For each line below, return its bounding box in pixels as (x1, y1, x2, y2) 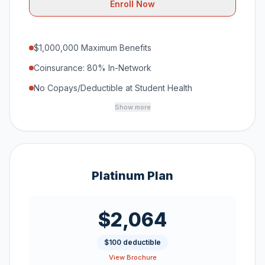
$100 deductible (104, 238, 161, 247)
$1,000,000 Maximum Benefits (34, 43, 151, 53)
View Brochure (108, 253, 157, 261)
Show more (114, 103, 151, 111)
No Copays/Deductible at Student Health (34, 83, 192, 93)
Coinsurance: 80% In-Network (34, 63, 151, 73)
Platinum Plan (92, 169, 173, 183)
